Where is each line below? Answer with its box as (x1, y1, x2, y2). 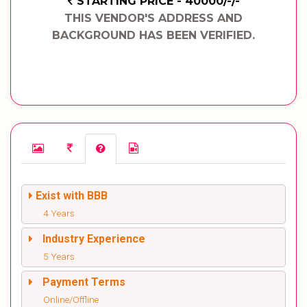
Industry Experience (42, 232, 145, 245)
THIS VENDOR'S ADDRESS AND (64, 12, 243, 25)
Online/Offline (43, 294, 99, 305)
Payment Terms (42, 275, 125, 288)
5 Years (43, 251, 75, 262)
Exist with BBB (36, 189, 108, 202)
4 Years (43, 208, 75, 219)
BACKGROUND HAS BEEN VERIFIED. (52, 29, 255, 42)
